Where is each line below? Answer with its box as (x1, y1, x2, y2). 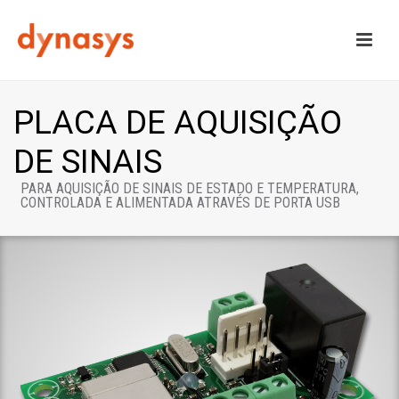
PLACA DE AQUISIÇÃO (13, 103, 342, 142)
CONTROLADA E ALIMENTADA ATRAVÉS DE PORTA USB (20, 194, 340, 211)
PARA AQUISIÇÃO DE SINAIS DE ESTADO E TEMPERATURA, (20, 180, 359, 197)
